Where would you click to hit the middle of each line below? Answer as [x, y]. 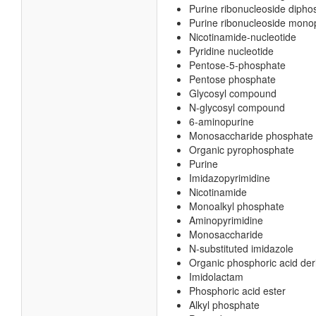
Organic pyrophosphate [242, 150]
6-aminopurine [221, 121]
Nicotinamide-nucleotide [243, 37]
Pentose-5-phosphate [237, 65]
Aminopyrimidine [226, 220]
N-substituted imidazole [241, 248]
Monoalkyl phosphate [237, 206]
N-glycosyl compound [237, 107]
